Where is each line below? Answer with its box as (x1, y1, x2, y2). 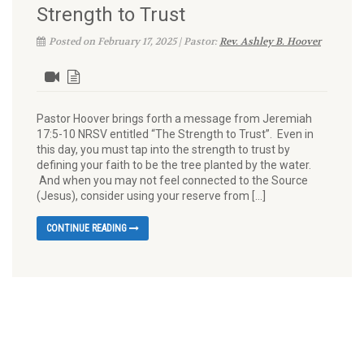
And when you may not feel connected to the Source (37, 174, 308, 187)
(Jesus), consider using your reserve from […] (37, 189, 266, 202)
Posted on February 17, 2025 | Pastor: (49, 35, 219, 48)
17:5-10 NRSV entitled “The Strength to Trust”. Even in (37, 128, 314, 141)
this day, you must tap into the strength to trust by (37, 143, 290, 156)
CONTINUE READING (46, 223, 129, 234)
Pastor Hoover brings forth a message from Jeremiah (37, 112, 312, 125)
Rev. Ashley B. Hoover (219, 35, 321, 48)
